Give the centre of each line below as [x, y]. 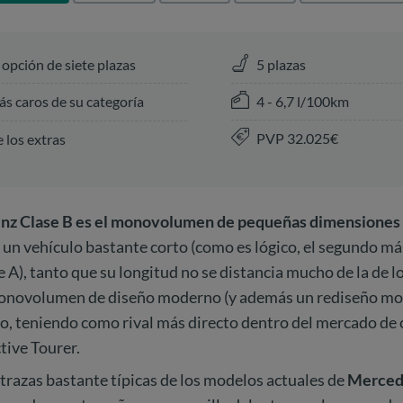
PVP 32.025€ [297, 138]
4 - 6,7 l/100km [302, 101]
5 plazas [281, 64]
